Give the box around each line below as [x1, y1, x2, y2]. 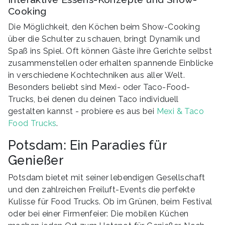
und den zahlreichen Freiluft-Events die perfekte [8, 184, 195, 194]
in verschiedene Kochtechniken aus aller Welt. [8, 70, 185, 80]
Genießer [8, 152, 64, 168]
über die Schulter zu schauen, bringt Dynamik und [8, 34, 200, 44]
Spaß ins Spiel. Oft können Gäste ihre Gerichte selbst [8, 46, 212, 56]
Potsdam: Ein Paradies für [8, 137, 167, 153]
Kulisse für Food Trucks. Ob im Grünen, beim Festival [8, 196, 212, 206]
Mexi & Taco [156, 106, 204, 116]
